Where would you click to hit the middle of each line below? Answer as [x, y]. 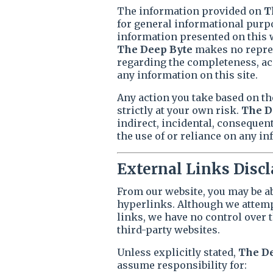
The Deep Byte [155, 49]
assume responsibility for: [182, 265]
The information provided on [190, 11]
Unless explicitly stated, [178, 252]
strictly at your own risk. [179, 110]
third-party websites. [168, 230]
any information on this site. [187, 75]
